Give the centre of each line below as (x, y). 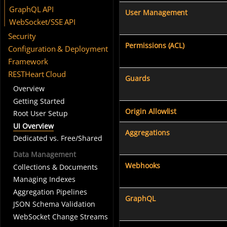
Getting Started (39, 101)
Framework (28, 62)
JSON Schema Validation (54, 204)
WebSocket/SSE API (43, 22)
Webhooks (143, 165)
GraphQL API (32, 9)
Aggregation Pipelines (50, 192)
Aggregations (147, 132)
